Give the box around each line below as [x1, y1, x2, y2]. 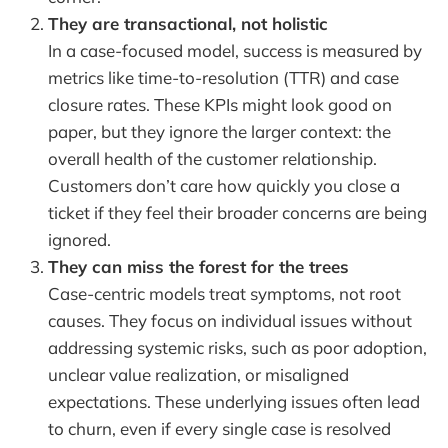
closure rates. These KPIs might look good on [48, 93, 392, 115]
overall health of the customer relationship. [48, 147, 377, 169]
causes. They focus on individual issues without [48, 309, 412, 331]
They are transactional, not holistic [48, 12, 328, 34]
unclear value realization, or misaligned [48, 363, 349, 385]
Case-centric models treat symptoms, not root [48, 282, 401, 304]
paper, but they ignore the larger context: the [48, 120, 391, 142]
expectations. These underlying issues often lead [48, 390, 420, 412]
